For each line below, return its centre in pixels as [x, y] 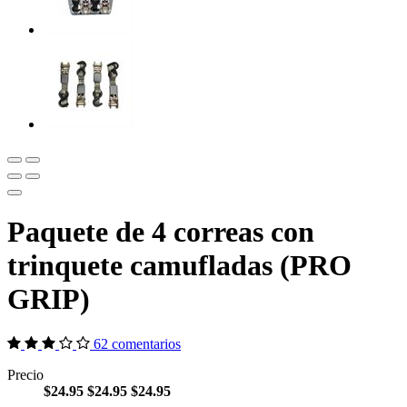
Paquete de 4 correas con [161, 232]
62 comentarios [137, 343]
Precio [25, 374]
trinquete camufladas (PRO [179, 266]
